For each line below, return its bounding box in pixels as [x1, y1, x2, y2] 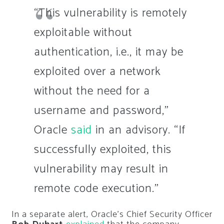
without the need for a [33, 81, 150, 101]
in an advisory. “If [91, 120, 185, 140]
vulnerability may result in [33, 159, 168, 179]
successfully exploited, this [33, 139, 171, 159]
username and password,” [33, 100, 169, 120]
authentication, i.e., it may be [33, 42, 183, 62]
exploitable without [33, 22, 132, 42]
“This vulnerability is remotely [33, 3, 187, 23]
